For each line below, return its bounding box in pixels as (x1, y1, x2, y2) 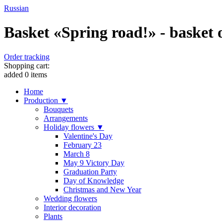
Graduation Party (63, 167, 117, 176)
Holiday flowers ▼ (44, 122, 104, 131)
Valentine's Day (63, 131, 112, 140)
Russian (4, 4, 29, 12)
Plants (44, 212, 62, 221)
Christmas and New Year (63, 185, 141, 194)
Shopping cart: (4, 61, 50, 70)
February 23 (63, 140, 102, 149)
